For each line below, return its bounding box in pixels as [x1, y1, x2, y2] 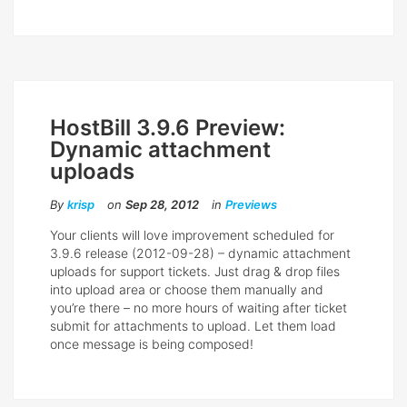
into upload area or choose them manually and [50, 282, 323, 298]
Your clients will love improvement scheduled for [50, 227, 334, 243]
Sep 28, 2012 [125, 197, 199, 213]
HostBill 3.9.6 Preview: [50, 114, 285, 142]
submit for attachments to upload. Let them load [50, 318, 336, 334]
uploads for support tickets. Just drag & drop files [50, 263, 340, 280]
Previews [225, 197, 277, 213]
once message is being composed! [50, 336, 253, 352]
